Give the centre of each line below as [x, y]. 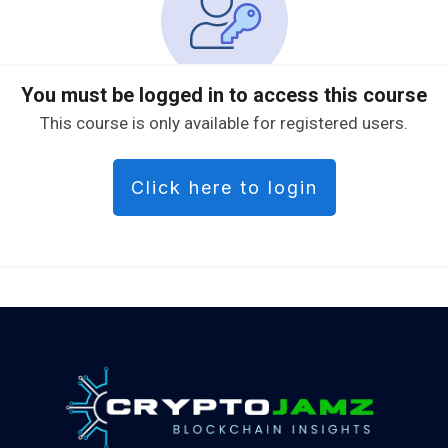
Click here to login [224, 187]
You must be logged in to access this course [224, 94]
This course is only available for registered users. [224, 122]
